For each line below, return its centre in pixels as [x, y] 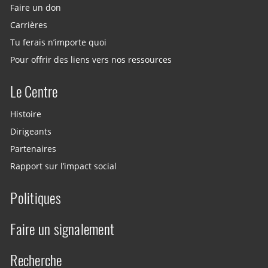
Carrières [29, 25]
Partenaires [33, 149]
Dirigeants [31, 131]
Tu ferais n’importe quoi [59, 42]
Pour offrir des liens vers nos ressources [91, 60]
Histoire [26, 114]
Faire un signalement [63, 229]
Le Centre [34, 91]
